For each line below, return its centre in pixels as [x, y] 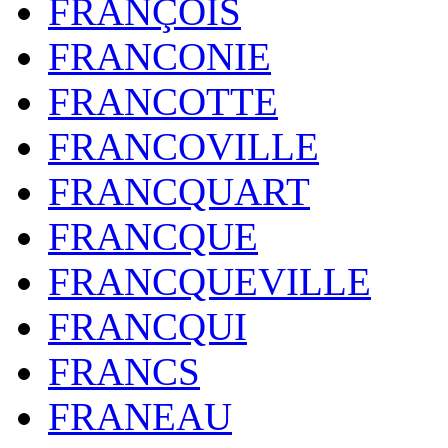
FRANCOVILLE [183, 146]
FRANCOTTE [163, 101]
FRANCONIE [159, 56]
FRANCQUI [147, 326]
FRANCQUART [179, 191]
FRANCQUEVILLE [209, 281]
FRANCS [124, 371]
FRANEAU [140, 416]
